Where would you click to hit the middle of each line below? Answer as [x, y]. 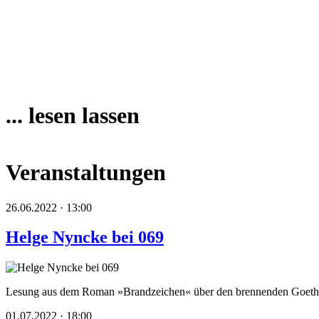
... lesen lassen [73, 116]
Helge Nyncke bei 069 [85, 237]
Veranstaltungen [86, 173]
